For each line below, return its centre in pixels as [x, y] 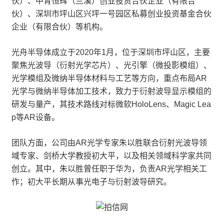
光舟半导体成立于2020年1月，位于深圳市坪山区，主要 [111, 52]
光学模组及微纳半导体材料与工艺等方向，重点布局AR [109, 78]
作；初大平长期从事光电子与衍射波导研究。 [91, 182]
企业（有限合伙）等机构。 [59, 27]
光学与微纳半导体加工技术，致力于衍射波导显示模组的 [111, 91]
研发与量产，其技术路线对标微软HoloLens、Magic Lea [111, 104]
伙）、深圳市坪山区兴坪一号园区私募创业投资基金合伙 [111, 14]
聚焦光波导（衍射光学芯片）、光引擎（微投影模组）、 [111, 65]
